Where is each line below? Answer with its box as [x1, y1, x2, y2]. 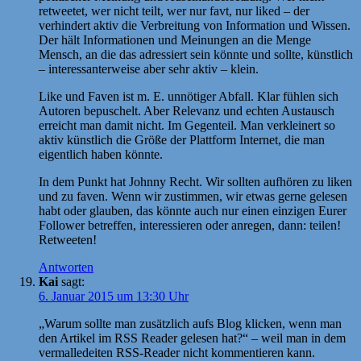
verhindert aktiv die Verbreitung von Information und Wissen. [39, 18, 351, 32]
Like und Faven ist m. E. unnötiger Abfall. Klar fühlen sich [39, 89, 338, 103]
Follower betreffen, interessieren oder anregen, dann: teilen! [39, 218, 341, 232]
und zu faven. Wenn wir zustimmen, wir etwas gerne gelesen [39, 189, 347, 203]
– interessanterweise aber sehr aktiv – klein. [39, 61, 259, 76]
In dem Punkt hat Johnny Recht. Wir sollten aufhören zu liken [39, 174, 352, 189]
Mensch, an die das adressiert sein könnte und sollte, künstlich [39, 47, 353, 61]
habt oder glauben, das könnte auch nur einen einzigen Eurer [39, 203, 346, 218]
